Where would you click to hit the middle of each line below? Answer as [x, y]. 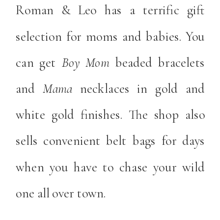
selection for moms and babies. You [110, 36]
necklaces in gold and [139, 88]
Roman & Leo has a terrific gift [110, 10]
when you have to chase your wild [110, 167]
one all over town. [62, 193]
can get [39, 62]
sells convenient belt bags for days [110, 141]
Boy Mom [85, 62]
